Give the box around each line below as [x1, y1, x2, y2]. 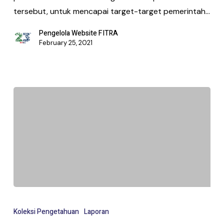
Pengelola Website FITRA [38, 28, 118, 39]
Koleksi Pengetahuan [13, 206, 79, 217]
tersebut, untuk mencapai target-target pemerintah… [13, 6, 210, 17]
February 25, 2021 [38, 38, 92, 47]
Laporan [83, 206, 109, 217]
